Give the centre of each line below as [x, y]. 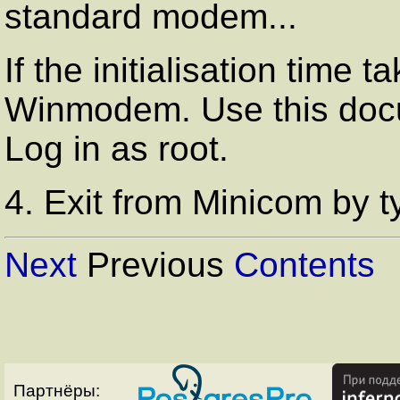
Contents [304, 264]
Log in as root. [117, 148]
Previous [155, 264]
